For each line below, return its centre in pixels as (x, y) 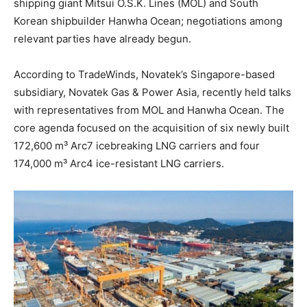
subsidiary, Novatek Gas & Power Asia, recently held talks (152, 93)
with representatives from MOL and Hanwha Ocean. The (149, 110)
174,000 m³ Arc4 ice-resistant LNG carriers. (119, 164)
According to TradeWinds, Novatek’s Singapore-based (144, 75)
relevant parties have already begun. (102, 39)
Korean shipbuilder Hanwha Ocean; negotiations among (148, 21)
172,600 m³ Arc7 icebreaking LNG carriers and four (137, 146)
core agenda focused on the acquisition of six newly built (151, 128)
